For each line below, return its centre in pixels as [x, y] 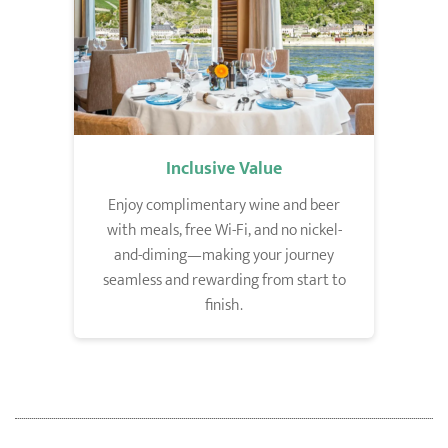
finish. [224, 305]
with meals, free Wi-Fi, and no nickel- [224, 230]
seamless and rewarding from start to [224, 280]
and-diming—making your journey [224, 255]
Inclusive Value [224, 168]
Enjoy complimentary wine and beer [224, 205]
